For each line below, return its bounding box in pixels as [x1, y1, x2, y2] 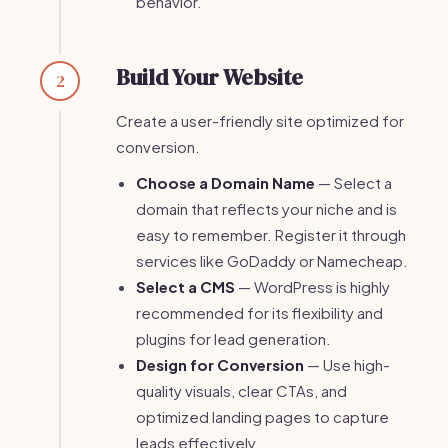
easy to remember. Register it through [136, 225, 406, 244]
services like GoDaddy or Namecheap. [136, 251, 408, 270]
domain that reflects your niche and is [136, 199, 397, 218]
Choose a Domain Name [136, 173, 315, 192]
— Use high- [304, 355, 390, 374]
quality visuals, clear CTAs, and [136, 381, 347, 400]
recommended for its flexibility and [136, 303, 383, 322]
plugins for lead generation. [136, 329, 331, 348]
